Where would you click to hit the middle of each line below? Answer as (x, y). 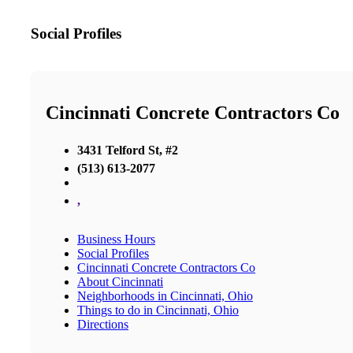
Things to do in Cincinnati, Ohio (158, 310)
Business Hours (116, 239)
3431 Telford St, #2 (128, 150)
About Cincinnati (120, 281)
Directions (103, 324)
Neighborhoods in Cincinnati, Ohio (165, 295)
